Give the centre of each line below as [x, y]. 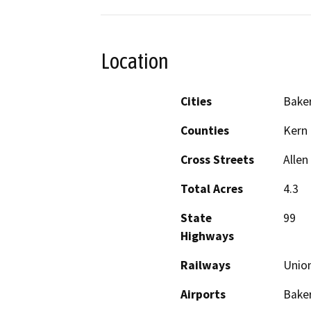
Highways [207, 236]
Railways [205, 266]
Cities [196, 102]
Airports [203, 295]
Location [135, 61]
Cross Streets [217, 160]
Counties [205, 131]
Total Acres [212, 189]
